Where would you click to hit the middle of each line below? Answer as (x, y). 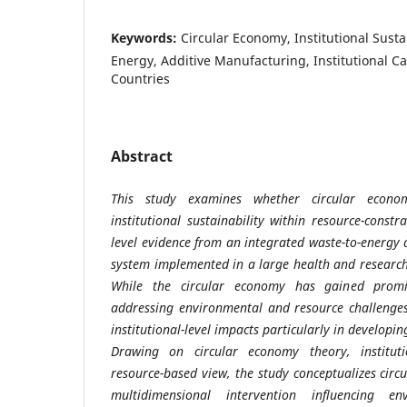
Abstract (142, 156)
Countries (140, 78)
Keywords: (146, 37)
